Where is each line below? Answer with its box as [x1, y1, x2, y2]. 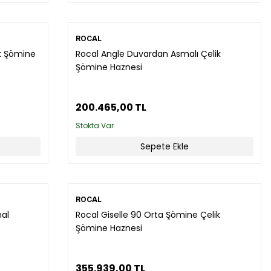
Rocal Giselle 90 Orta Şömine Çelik [76, 209, 220, 221]
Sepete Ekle [140, 140, 189, 152]
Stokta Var [76, 120, 114, 131]
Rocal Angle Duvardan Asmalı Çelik [76, 48, 221, 60]
